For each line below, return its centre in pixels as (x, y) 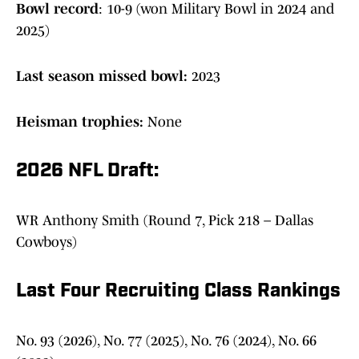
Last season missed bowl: (104, 77)
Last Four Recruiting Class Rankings (178, 292)
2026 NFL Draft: (87, 172)
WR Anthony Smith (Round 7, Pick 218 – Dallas (165, 221)
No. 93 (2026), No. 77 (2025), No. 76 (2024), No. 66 (166, 341)
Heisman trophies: (82, 122)
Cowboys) (46, 242)
